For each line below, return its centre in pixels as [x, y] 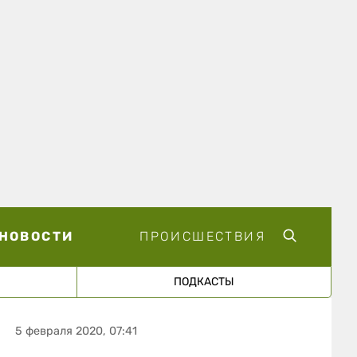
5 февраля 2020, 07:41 [76, 331]
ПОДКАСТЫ [204, 281]
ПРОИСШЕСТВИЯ [202, 236]
